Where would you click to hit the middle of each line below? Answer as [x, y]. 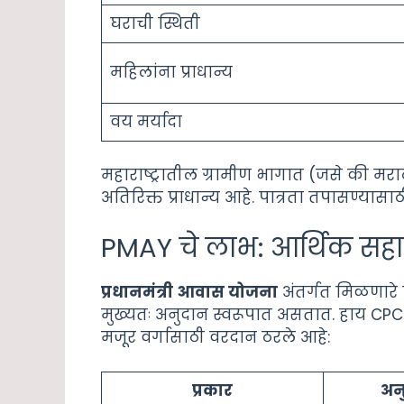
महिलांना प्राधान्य [171, 72]
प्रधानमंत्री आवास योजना [189, 292]
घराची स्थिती [155, 23]
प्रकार [212, 391]
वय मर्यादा [146, 121]
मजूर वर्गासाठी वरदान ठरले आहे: [216, 337]
